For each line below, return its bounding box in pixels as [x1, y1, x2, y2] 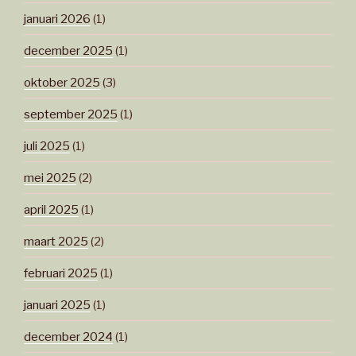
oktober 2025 [24, 75, 100, 90]
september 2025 [24, 106, 118, 122]
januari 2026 [24, 11, 91, 26]
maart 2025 [24, 234, 88, 249]
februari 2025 [24, 265, 98, 281]
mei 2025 [24, 170, 76, 185]
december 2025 [24, 43, 113, 58]
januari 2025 [24, 297, 91, 312]
